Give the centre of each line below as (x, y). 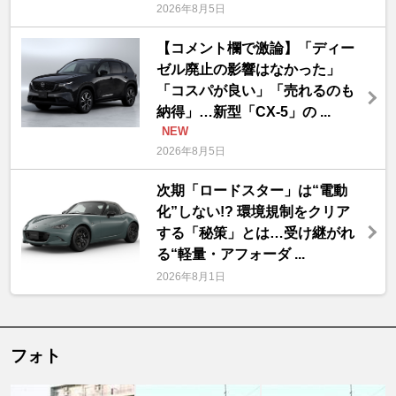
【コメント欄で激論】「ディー (255, 49)
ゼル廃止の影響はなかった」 (248, 70)
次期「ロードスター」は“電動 (251, 191)
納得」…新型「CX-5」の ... (243, 112)
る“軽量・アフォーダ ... (230, 255)
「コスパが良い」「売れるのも (255, 91)
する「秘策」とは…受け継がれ (255, 233)
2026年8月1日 (190, 277)
